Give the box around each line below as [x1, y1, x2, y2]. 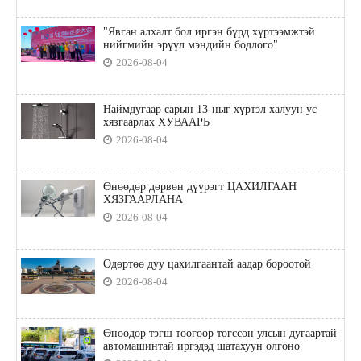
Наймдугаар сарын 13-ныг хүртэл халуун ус [102, 103, 317, 116]
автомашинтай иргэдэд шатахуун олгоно [102, 340, 300, 353]
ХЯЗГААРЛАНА [102, 193, 183, 206]
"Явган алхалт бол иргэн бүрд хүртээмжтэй [102, 26, 315, 39]
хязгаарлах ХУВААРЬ [102, 116, 210, 129]
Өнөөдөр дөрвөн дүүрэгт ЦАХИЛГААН [102, 180, 297, 193]
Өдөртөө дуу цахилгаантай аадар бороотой [102, 258, 311, 271]
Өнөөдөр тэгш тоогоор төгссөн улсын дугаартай [102, 327, 337, 340]
